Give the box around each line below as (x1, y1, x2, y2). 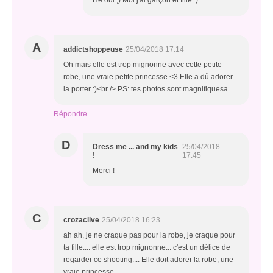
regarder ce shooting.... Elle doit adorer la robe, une (63, 255, 233, 264)
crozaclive (63, 216, 99, 225)
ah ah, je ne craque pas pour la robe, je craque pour (63, 231, 235, 240)
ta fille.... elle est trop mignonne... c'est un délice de (63, 243, 230, 252)
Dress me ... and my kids (93, 143, 178, 152)
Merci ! (93, 166, 115, 175)
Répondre (54, 110, 87, 119)
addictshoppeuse (63, 45, 123, 54)
